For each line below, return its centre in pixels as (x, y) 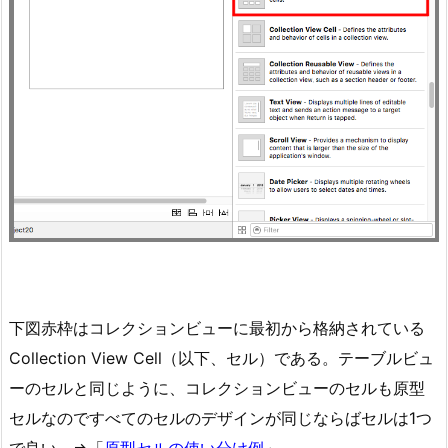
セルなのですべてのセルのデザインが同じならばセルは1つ (220, 418)
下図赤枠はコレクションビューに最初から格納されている (217, 328)
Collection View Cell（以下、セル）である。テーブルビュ (221, 358)
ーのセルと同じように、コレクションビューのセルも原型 (217, 388)
